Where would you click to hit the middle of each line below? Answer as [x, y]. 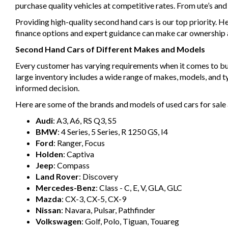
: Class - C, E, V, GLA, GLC [139, 188]
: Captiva [83, 154]
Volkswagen [59, 221]
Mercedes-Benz [66, 188]
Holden [49, 154]
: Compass [72, 165]
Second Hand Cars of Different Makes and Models [110, 49]
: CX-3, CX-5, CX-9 [94, 199]
